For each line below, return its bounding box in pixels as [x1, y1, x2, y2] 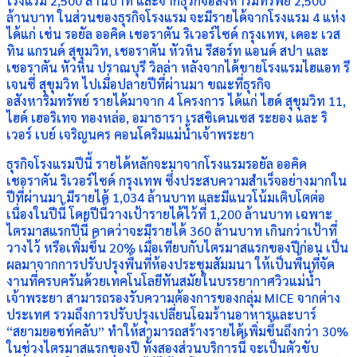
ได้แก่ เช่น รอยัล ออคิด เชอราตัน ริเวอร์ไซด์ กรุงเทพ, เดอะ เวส [6, 25, 340, 42]
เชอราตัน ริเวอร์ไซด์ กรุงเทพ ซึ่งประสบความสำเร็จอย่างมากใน [6, 172, 347, 189]
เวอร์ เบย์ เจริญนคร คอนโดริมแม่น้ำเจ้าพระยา [6, 126, 254, 143]
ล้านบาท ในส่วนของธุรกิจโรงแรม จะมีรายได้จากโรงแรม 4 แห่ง [6, 9, 346, 25]
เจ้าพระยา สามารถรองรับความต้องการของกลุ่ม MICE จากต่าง [6, 289, 340, 306]
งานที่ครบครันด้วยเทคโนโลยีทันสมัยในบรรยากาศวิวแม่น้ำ [6, 273, 321, 289]
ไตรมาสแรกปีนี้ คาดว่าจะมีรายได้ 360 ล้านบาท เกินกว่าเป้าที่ [6, 222, 337, 239]
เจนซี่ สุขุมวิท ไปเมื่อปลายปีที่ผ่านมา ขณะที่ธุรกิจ [6, 76, 271, 92]
